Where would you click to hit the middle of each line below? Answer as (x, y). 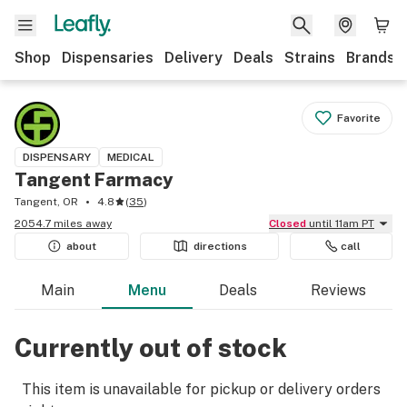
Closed (291, 223)
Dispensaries (108, 58)
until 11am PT (342, 223)
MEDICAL (131, 157)
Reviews (338, 290)
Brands (371, 58)
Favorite (359, 118)
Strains (310, 58)
